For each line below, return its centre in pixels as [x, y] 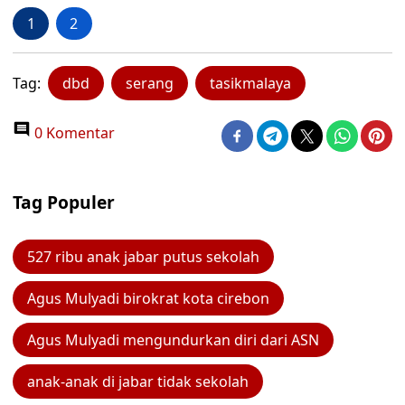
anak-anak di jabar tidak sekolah [138, 381]
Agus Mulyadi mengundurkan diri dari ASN [173, 340]
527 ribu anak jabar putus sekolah [143, 257]
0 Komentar [73, 133]
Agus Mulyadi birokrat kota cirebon [148, 298]
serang [150, 83]
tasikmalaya [250, 83]
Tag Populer [64, 202]
